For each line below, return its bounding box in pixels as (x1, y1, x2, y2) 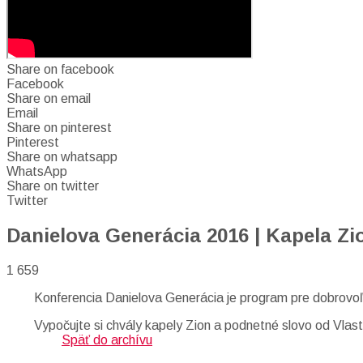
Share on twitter (6, 179, 99, 193)
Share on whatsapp (6, 150, 117, 164)
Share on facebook (6, 62, 114, 76)
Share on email (6, 92, 91, 105)
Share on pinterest (6, 121, 112, 135)
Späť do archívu (62, 332, 152, 347)
